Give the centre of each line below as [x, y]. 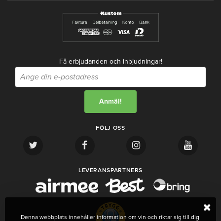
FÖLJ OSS [110, 128]
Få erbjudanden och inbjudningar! [110, 62]
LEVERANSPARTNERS [110, 170]
